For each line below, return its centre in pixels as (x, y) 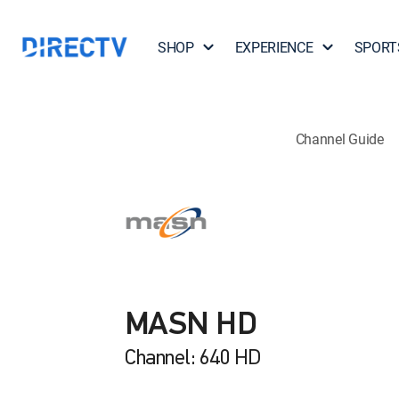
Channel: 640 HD (193, 359)
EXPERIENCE (274, 47)
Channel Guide (339, 138)
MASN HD (191, 326)
